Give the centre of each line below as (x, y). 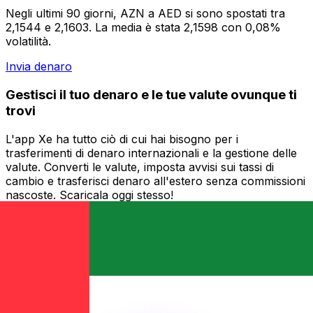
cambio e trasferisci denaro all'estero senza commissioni (155, 181)
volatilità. (28, 42)
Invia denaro (39, 67)
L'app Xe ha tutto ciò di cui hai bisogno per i (122, 139)
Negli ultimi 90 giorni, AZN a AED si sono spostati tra (145, 14)
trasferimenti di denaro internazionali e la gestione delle (151, 153)
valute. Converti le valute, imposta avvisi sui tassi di (140, 167)
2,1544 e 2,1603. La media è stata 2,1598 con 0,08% (143, 28)
